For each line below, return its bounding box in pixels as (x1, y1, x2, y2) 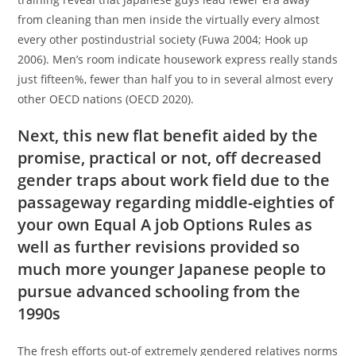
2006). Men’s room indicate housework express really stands (17, 52, 339, 68)
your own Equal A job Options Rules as (17, 214, 313, 236)
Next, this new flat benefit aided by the (17, 125, 319, 147)
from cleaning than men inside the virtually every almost (17, 12, 320, 28)
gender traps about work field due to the (17, 169, 331, 192)
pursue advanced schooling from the (17, 281, 301, 303)
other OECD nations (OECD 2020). (17, 91, 195, 107)
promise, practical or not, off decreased (17, 147, 322, 169)
